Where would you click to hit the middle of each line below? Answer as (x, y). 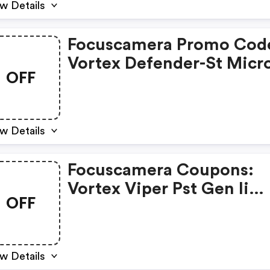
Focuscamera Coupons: (161, 170)
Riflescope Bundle (139, 207)
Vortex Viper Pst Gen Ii (159, 189)
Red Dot (99, 82)
